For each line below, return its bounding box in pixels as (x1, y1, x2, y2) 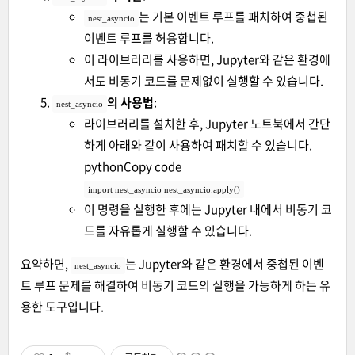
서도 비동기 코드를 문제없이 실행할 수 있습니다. (84, 71, 323, 90)
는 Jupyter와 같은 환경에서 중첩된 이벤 (125, 254, 324, 273)
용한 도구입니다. (21, 297, 104, 315)
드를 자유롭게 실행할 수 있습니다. (84, 221, 252, 239)
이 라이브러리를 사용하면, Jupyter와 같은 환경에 (84, 50, 330, 68)
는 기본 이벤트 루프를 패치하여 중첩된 (139, 7, 328, 25)
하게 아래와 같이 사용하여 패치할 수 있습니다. (84, 136, 312, 154)
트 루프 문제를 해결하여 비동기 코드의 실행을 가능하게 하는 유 (21, 276, 330, 294)
